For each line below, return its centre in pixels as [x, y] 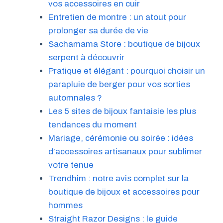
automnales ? [75, 98]
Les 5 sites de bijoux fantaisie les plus [122, 111]
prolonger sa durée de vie [98, 30]
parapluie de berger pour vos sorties [119, 84]
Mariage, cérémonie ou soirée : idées [120, 138]
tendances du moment [92, 124]
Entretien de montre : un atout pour [117, 17]
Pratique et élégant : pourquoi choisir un [126, 71]
